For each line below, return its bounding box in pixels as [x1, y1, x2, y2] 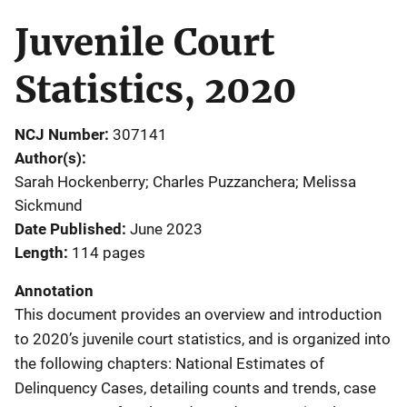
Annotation [15, 281, 94, 300]
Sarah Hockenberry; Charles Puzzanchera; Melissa [15, 172, 356, 191]
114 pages [72, 243, 145, 262]
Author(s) [15, 148, 82, 167]
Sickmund [15, 195, 83, 214]
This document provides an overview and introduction [15, 304, 382, 323]
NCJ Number [15, 124, 104, 144]
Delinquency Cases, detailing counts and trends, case [15, 378, 376, 397]
